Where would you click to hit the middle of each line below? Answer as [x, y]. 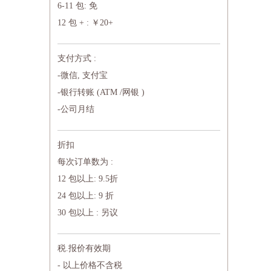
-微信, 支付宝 [83, 75]
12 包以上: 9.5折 [88, 179]
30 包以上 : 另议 [88, 213]
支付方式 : [77, 58]
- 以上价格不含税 [90, 265]
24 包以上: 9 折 [86, 196]
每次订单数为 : [85, 162]
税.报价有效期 [84, 248]
